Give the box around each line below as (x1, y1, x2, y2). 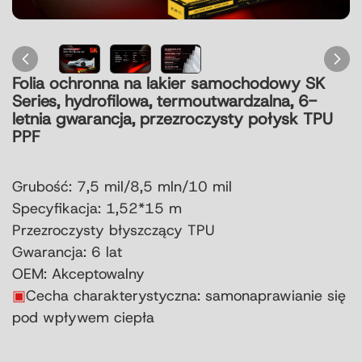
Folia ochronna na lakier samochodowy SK (12, 73, 326, 95)
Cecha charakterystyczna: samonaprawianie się (26, 286, 346, 306)
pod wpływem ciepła (12, 308, 154, 328)
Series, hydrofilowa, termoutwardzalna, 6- (12, 90, 317, 112)
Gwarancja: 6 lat (12, 242, 122, 263)
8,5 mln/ (130, 177, 188, 197)
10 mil (188, 177, 232, 197)
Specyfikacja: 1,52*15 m (12, 199, 182, 219)
